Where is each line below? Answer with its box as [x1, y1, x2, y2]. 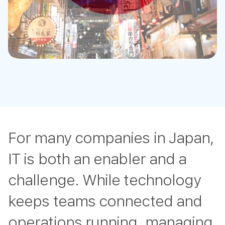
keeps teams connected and [8, 192, 202, 210]
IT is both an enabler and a [8, 150, 187, 168]
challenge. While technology [8, 171, 201, 189]
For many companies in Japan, [8, 129, 214, 147]
